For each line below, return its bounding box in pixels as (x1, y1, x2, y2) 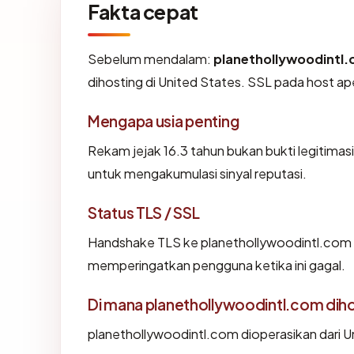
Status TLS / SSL (88, 203, 200, 223)
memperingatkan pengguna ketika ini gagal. (88, 257, 345, 274)
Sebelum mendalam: (88, 51, 213, 68)
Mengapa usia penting (88, 111, 239, 131)
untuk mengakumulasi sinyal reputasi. (88, 165, 307, 183)
